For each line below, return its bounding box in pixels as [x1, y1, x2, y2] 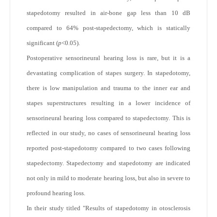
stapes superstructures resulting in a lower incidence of [27, 99, 190, 107]
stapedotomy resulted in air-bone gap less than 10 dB [27, 9, 190, 17]
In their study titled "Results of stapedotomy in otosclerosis [27, 204, 190, 212]
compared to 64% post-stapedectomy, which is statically [27, 24, 190, 32]
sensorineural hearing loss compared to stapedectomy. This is [27, 114, 190, 122]
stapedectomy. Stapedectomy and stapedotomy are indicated [27, 159, 190, 167]
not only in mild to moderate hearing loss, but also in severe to [27, 174, 190, 182]
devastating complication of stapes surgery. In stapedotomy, [27, 69, 190, 77]
